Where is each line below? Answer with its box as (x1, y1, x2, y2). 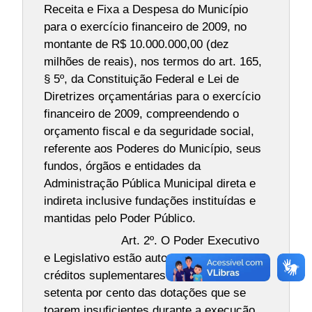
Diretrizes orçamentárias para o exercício (43, 89, 260, 104)
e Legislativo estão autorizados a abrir (43, 250, 242, 265)
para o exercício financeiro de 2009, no (43, 19, 247, 34)
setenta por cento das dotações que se (43, 285, 246, 299)
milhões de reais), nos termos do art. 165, (43, 54, 262, 69)
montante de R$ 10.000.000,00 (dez (43, 37, 229, 52)
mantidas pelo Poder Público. (43, 211, 196, 226)
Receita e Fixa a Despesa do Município (43, 2, 248, 17)
